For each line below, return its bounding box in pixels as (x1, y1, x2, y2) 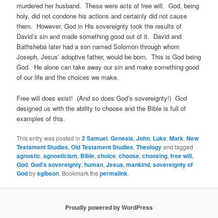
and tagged (162, 142, 194, 151)
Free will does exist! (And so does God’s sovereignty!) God (17, 93, 187, 103)
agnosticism (43, 151, 78, 160)
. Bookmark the (59, 168, 100, 177)
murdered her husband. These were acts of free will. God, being (17, 1, 200, 11)
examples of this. (17, 113, 66, 123)
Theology (136, 142, 162, 151)
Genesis (110, 133, 134, 143)
